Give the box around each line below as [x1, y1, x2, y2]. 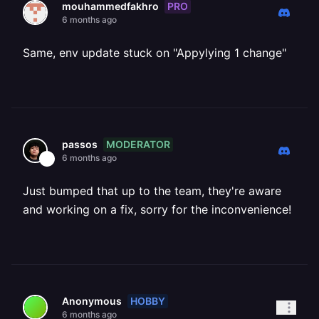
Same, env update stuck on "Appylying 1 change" [23, 46, 286, 60]
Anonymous [62, 295, 122, 307]
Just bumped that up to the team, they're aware [23, 184, 281, 198]
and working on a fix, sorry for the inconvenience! [23, 202, 291, 216]
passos [62, 138, 98, 150]
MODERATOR [106, 137, 170, 150]
